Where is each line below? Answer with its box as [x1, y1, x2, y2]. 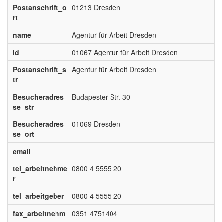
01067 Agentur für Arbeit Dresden [71, 47, 178, 57]
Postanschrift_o [12, 2, 67, 12]
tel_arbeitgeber [12, 191, 64, 201]
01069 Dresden [71, 119, 120, 129]
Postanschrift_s [12, 64, 66, 74]
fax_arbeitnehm [12, 208, 65, 218]
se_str [12, 102, 34, 111]
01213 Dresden [71, 2, 120, 12]
